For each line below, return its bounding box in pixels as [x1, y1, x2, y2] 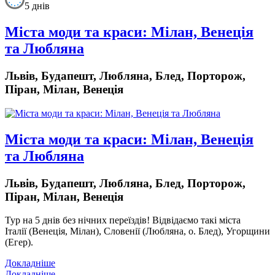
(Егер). [5, 237, 38, 248]
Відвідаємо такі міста [150, 215, 241, 226]
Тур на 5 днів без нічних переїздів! [5, 215, 150, 226]
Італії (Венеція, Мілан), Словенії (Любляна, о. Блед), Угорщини [5, 226, 270, 237]
